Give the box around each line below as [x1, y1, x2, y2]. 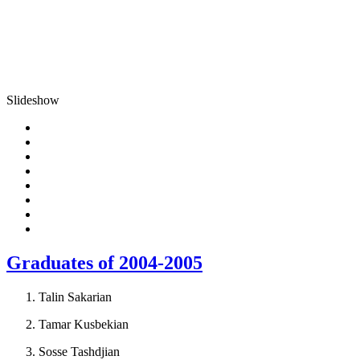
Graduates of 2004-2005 [6, 252, 202, 274]
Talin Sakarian [39, 289, 112, 304]
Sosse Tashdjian [39, 344, 120, 358]
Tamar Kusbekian [39, 317, 129, 331]
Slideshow [6, 93, 59, 108]
